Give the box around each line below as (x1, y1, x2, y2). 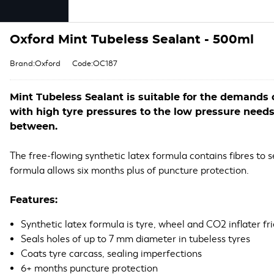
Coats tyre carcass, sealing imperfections (21, 248, 202, 260)
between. (10, 122, 57, 131)
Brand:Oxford (10, 59, 61, 68)
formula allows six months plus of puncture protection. (10, 165, 249, 177)
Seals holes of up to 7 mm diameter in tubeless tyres (21, 233, 250, 245)
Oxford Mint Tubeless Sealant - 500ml (10, 34, 254, 46)
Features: (10, 195, 57, 205)
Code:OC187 (72, 59, 117, 68)
